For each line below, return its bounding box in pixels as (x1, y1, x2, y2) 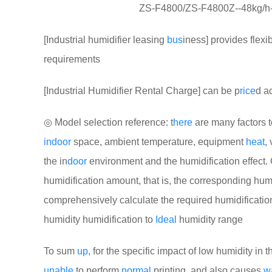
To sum (44, 246, 77, 256)
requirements (44, 54, 100, 64)
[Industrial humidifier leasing (44, 35, 167, 45)
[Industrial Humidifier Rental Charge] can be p (44, 86, 240, 96)
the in (44, 156, 67, 166)
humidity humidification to (44, 214, 155, 225)
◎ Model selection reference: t (44, 117, 173, 127)
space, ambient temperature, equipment (71, 137, 246, 147)
